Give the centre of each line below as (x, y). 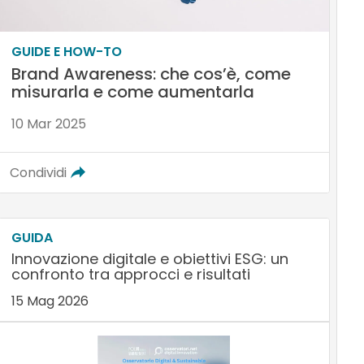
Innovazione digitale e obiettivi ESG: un (149, 259)
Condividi (38, 173)
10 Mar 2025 (48, 124)
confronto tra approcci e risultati (130, 275)
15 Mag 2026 (50, 301)
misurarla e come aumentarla (132, 92)
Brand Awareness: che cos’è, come (151, 74)
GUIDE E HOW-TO (66, 52)
